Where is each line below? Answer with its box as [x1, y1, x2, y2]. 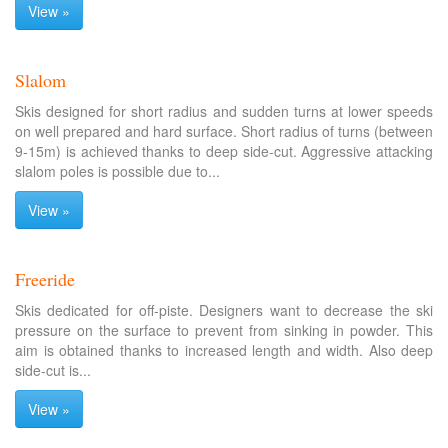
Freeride [15, 267, 75, 291]
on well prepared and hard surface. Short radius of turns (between [15, 121, 433, 141]
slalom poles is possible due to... [15, 161, 220, 181]
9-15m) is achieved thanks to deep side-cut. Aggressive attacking [15, 141, 433, 161]
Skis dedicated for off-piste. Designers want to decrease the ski [15, 300, 433, 320]
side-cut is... [15, 360, 91, 380]
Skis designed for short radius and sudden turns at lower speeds [15, 101, 433, 121]
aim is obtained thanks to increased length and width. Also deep [15, 340, 433, 360]
